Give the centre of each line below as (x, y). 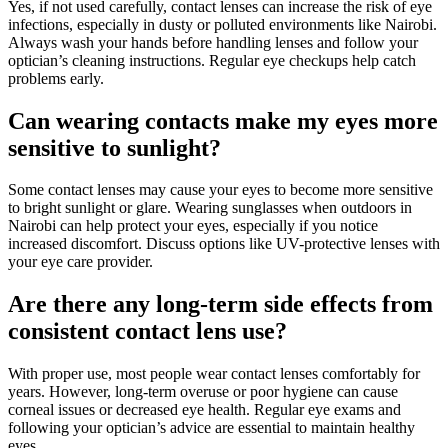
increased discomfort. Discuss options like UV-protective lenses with (224, 244)
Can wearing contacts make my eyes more (223, 120)
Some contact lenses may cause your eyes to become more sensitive (220, 190)
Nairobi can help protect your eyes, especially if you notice (193, 226)
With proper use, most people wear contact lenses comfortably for (214, 374)
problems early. (56, 78)
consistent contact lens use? (147, 331)
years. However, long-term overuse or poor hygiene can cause (203, 392)
